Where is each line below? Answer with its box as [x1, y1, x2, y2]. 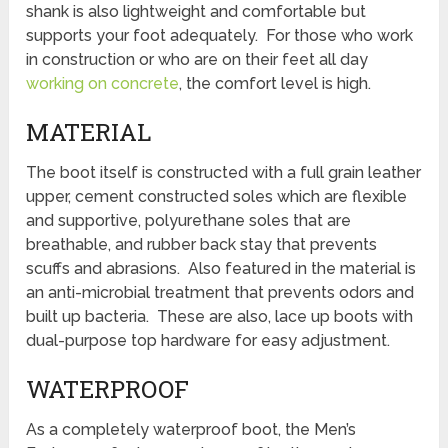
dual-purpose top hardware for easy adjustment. [26, 330, 391, 350]
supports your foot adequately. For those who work [26, 25, 414, 45]
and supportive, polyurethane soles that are [26, 210, 352, 230]
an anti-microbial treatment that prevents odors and [26, 282, 415, 302]
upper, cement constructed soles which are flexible [26, 186, 408, 206]
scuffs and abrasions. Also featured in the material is [26, 258, 417, 278]
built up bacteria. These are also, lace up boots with [26, 306, 414, 326]
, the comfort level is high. [179, 73, 372, 93]
